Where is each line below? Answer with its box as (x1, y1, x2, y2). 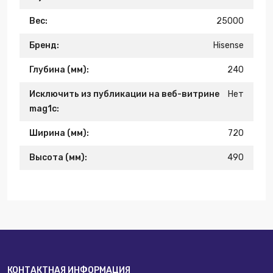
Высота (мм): (29, 152, 87, 163)
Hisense (213, 40, 244, 51)
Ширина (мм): (29, 128, 89, 138)
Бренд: (29, 40, 59, 51)
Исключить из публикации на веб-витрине (29, 89, 219, 99)
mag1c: (29, 104, 59, 114)
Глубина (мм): (29, 65, 89, 75)
